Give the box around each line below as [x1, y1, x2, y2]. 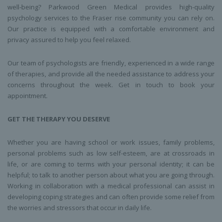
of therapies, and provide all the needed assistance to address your [7, 69, 215, 79]
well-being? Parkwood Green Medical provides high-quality [7, 2, 215, 12]
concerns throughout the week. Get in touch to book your [7, 80, 215, 90]
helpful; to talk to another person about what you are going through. [7, 170, 215, 180]
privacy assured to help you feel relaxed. [7, 35, 131, 45]
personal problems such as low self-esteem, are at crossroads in [7, 149, 215, 158]
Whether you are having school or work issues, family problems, [7, 138, 215, 147]
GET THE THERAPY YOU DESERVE [7, 114, 110, 124]
